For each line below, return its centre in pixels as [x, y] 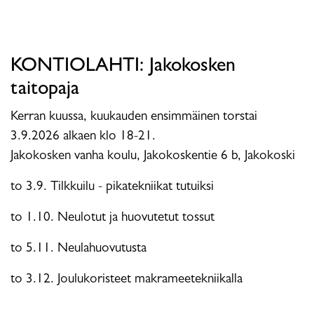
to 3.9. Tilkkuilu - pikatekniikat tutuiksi [112, 187]
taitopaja [45, 90]
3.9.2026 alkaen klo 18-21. [85, 137]
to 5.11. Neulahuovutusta [80, 249]
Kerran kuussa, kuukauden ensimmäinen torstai [134, 117]
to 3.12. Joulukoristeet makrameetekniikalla [127, 280]
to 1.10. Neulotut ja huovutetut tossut [114, 218]
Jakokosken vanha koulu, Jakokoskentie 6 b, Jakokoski [153, 156]
